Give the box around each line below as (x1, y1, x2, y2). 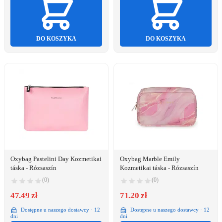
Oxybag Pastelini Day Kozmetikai (10, 155, 102, 163)
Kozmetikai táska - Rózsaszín (120, 164, 199, 172)
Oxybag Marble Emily (120, 155, 180, 163)
